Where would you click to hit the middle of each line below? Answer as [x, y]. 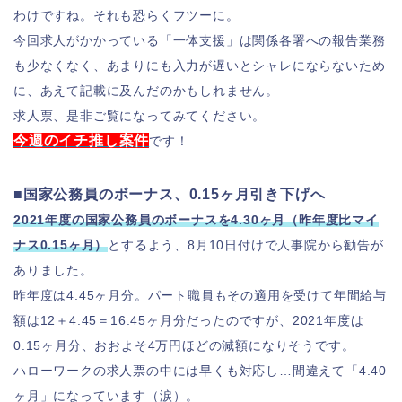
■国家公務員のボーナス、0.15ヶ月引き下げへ [170, 194]
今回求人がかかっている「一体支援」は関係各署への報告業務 [200, 40]
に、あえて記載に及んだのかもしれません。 [146, 91]
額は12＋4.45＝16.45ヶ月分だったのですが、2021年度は [189, 320]
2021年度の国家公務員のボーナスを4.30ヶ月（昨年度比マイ [196, 220]
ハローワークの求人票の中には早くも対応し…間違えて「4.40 [200, 371]
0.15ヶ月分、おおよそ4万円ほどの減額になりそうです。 [184, 345]
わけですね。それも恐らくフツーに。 [127, 15]
